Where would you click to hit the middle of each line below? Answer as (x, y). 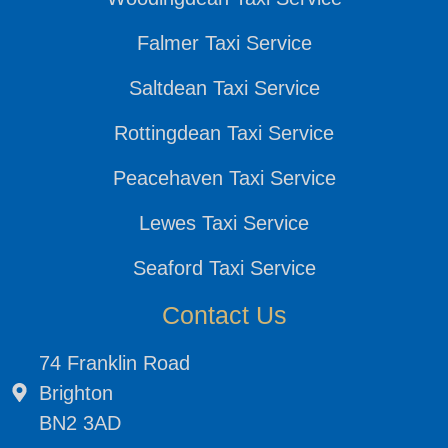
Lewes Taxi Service (224, 222)
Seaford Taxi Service (224, 267)
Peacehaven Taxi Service (224, 177)
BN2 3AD (79, 422)
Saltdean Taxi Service (224, 87)
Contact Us (224, 314)
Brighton (75, 392)
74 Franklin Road (114, 362)
